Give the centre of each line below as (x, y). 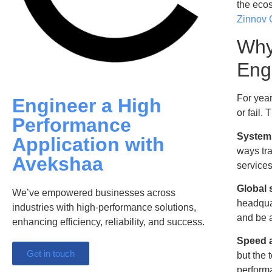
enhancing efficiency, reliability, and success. (108, 222)
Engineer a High (87, 105)
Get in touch (51, 253)
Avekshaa (58, 164)
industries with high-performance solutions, (104, 207)
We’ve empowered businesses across (94, 192)
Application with (88, 144)
